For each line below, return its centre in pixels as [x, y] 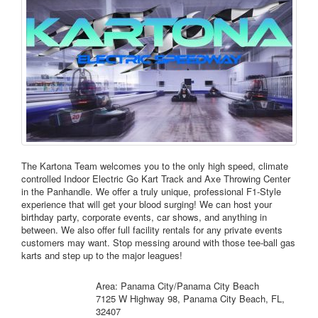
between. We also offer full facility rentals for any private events [152, 230]
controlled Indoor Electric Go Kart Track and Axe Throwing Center [156, 179]
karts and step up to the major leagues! [102, 256]
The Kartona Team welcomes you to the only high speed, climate [155, 166]
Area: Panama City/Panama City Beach [177, 286]
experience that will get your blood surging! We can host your [147, 204]
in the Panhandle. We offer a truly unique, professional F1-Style [151, 192]
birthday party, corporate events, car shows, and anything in [144, 217]
